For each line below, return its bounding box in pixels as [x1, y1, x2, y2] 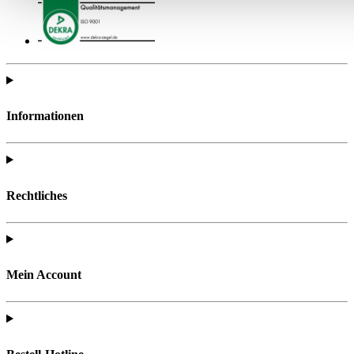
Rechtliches [6, 188, 67, 202]
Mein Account [6, 268, 81, 282]
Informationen [6, 109, 84, 123]
